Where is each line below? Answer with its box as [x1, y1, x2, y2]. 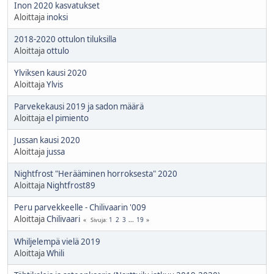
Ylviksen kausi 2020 [14, 67, 87, 78]
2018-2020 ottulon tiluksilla [14, 33, 116, 45]
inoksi [46, 11, 68, 23]
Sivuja [91, 215, 106, 224]
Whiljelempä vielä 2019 [14, 235, 100, 247]
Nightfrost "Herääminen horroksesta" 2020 [14, 168, 177, 179]
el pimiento [46, 112, 89, 124]
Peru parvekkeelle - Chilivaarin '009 [14, 201, 146, 213]
